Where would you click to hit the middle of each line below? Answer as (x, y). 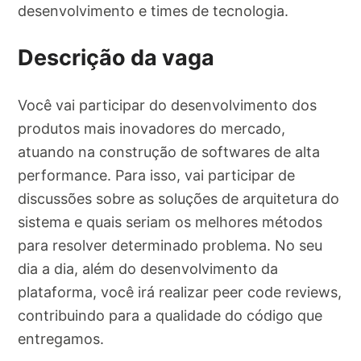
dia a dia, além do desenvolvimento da (148, 268)
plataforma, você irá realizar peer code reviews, (180, 292)
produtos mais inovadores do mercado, (152, 128)
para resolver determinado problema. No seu (170, 245)
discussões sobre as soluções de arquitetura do (179, 198)
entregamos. (61, 338)
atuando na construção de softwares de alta (169, 151)
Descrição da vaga (116, 58)
